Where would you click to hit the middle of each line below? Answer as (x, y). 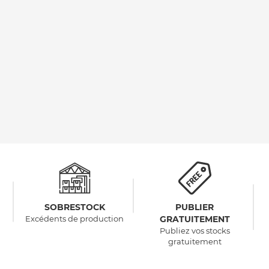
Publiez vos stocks (195, 231)
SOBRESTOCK (74, 207)
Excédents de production (74, 219)
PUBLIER (195, 207)
